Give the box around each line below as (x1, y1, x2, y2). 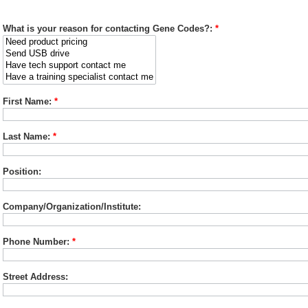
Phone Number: (3, 236, 69, 247)
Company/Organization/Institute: (3, 201, 141, 212)
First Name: (3, 96, 52, 107)
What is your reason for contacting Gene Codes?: (3, 23, 212, 34)
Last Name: (3, 131, 50, 142)
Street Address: (3, 271, 68, 282)
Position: (3, 166, 41, 177)
